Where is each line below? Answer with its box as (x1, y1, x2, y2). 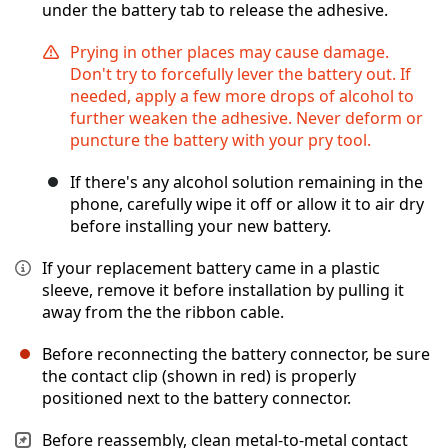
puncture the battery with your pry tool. (70, 129, 371, 152)
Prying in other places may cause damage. (70, 41, 389, 64)
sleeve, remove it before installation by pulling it (42, 279, 404, 302)
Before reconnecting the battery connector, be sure (42, 343, 430, 366)
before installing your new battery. (70, 215, 331, 238)
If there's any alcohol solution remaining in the (70, 171, 423, 194)
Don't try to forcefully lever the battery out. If (70, 63, 411, 86)
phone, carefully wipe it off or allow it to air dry (70, 193, 424, 216)
